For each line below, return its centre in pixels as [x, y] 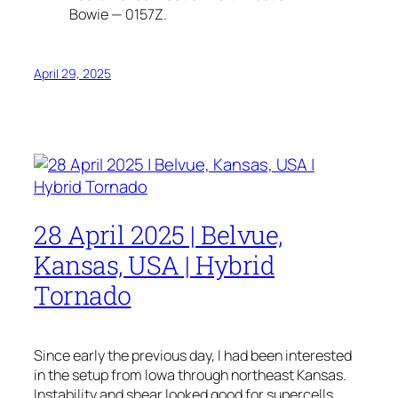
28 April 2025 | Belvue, [158, 235]
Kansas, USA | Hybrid [154, 265]
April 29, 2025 [72, 74]
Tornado [83, 295]
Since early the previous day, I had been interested [193, 356]
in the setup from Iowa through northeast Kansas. [190, 375]
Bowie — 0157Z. [118, 14]
